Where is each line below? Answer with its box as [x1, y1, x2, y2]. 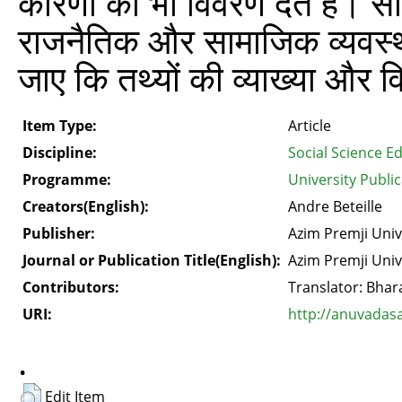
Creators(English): [22, 196, 149, 216]
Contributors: [22, 276, 119, 297]
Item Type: [22, 115, 97, 135]
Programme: [22, 169, 111, 189]
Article [288, 115, 331, 135]
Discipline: [22, 142, 97, 162]
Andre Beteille [288, 196, 382, 216]
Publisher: [22, 223, 95, 243]
